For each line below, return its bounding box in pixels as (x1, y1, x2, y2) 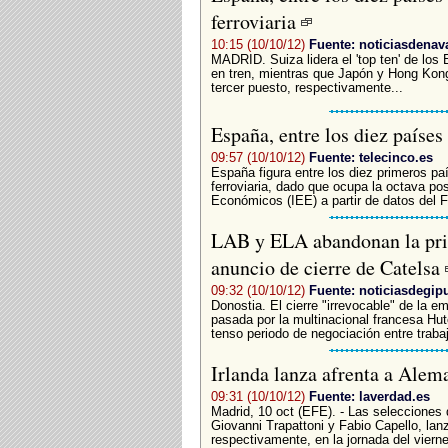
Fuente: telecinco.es (308, 149, 433, 165)
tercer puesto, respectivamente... (210, 80, 403, 95)
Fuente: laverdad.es (308, 388, 430, 404)
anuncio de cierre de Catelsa (210, 253, 445, 281)
